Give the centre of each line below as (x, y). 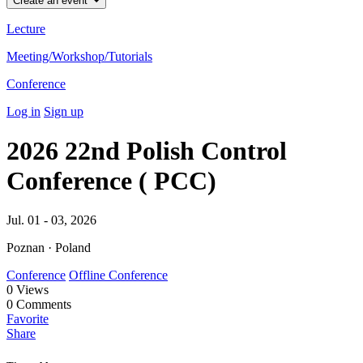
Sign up (64, 111)
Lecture (26, 28)
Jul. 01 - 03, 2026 (51, 220)
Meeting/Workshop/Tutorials (79, 56)
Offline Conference (118, 275)
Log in (23, 111)
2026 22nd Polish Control (147, 150)
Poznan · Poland (49, 248)
